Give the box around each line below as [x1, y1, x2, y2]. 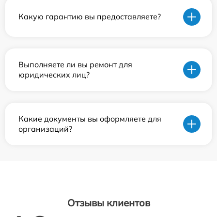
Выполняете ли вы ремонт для [18, 59, 132, 69]
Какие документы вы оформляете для [18, 113, 161, 124]
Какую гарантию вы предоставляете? [18, 12, 161, 22]
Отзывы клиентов [67, 196, 150, 209]
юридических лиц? [18, 69, 90, 79]
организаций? [18, 124, 72, 134]
